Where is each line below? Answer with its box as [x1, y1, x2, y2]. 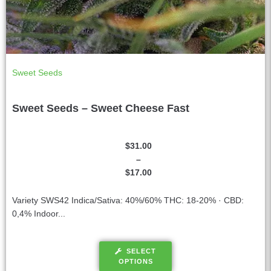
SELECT [126, 247, 156, 255]
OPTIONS [118, 258, 153, 266]
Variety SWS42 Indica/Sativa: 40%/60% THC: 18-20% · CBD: [12, 195, 244, 206]
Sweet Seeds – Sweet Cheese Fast [12, 102, 189, 115]
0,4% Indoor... [12, 209, 65, 219]
